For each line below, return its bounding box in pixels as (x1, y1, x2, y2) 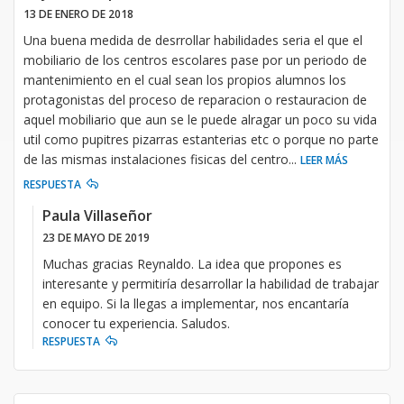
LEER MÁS (300, 151, 348, 168)
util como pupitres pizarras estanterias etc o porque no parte (23, 130, 379, 148)
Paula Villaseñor (42, 205, 152, 225)
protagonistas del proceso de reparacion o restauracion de (23, 90, 367, 108)
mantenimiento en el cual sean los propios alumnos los (23, 70, 346, 88)
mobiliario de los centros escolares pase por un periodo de (23, 50, 367, 69)
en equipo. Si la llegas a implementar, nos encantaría (42, 294, 349, 312)
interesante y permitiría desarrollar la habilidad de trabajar (42, 274, 379, 292)
